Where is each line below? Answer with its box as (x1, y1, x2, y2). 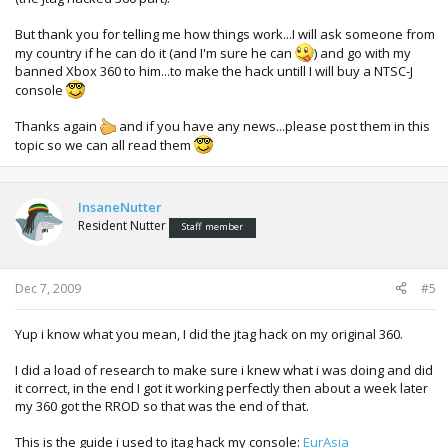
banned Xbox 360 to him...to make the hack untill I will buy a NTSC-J (15, 62, 413, 81)
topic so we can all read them (15, 136, 194, 155)
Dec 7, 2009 (15, 279, 81, 297)
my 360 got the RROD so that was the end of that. (15, 396, 309, 415)
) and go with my (314, 44, 411, 63)
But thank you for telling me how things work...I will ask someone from (15, 25, 435, 44)
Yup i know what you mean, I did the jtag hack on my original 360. (15, 324, 403, 343)
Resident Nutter (78, 217, 166, 235)
